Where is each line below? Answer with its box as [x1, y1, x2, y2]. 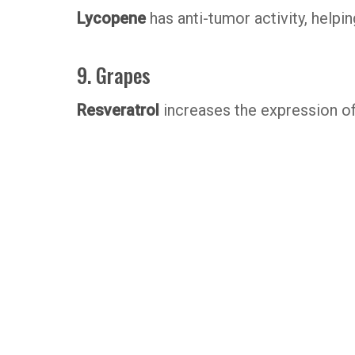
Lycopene [77, 9, 146, 29]
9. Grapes [77, 59, 151, 90]
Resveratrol [77, 100, 163, 120]
